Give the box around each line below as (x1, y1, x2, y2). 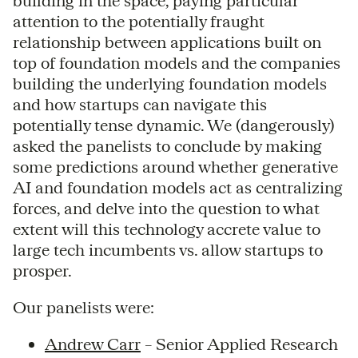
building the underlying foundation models (13, 74, 327, 93)
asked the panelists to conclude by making (13, 136, 322, 155)
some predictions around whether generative (13, 157, 338, 176)
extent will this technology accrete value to (13, 219, 320, 238)
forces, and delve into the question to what (13, 198, 320, 217)
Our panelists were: (13, 297, 154, 316)
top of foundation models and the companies (13, 53, 340, 72)
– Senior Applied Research (141, 334, 338, 353)
